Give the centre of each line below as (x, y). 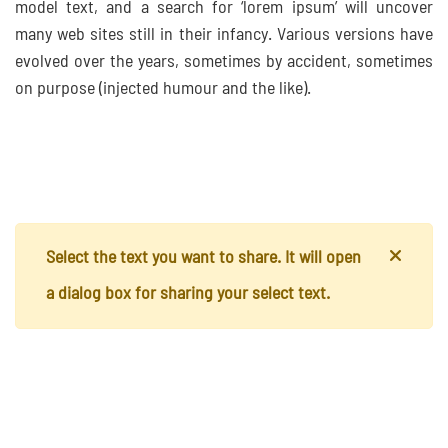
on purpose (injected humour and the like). (163, 89)
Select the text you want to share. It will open (203, 258)
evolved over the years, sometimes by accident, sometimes (224, 62)
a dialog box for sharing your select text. (188, 294)
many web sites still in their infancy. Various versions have (224, 35)
